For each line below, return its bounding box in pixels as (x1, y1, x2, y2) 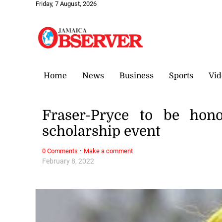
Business (119, 71, 154, 80)
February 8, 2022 (42, 157, 95, 166)
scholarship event (42, 123, 161, 140)
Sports (169, 71, 193, 80)
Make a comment (84, 147, 133, 155)
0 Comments (42, 147, 78, 155)
